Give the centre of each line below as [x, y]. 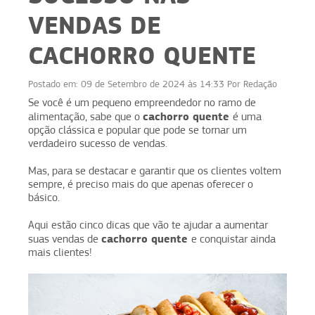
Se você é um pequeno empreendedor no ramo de [142, 102]
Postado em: [54, 83]
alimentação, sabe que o [85, 116]
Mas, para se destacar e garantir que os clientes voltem [155, 171]
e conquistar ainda [233, 239]
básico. [44, 197]
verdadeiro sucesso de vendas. [99, 143]
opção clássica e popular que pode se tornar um [137, 130]
